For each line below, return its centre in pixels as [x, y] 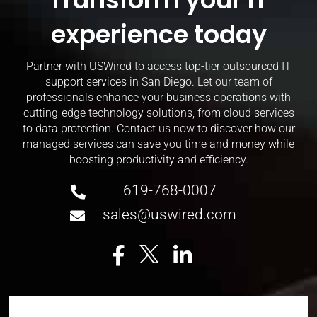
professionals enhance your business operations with [158, 97]
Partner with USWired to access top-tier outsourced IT [158, 66]
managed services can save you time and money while [158, 144]
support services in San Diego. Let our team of [158, 81]
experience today [158, 34]
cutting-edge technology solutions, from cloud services [158, 113]
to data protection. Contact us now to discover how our [158, 128]
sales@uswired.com [170, 214]
